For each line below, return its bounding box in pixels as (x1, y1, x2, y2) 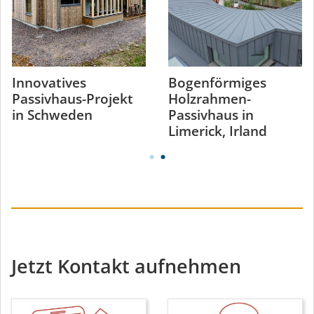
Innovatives (12, 73, 86, 92)
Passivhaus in (168, 105, 254, 124)
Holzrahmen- (168, 89, 251, 108)
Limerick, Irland (168, 121, 267, 140)
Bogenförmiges (168, 73, 266, 92)
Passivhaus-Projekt (12, 89, 133, 108)
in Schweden (12, 105, 93, 124)
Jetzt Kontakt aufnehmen (11, 252, 241, 279)
